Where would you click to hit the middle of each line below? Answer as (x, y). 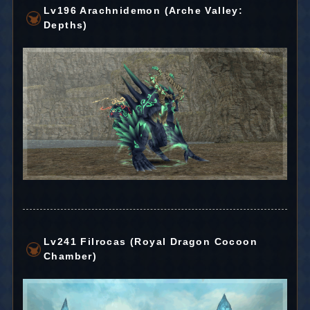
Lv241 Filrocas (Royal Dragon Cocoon (150, 242)
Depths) (65, 25)
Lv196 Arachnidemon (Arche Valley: (143, 11)
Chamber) (70, 256)
